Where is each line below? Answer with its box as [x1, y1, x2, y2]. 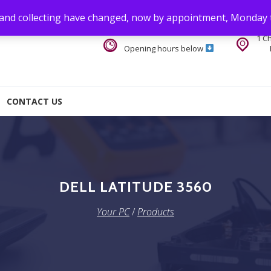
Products [137, 204, 174, 218]
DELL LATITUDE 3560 [59, 177, 212, 195]
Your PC [97, 204, 129, 218]
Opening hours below [124, 42, 206, 54]
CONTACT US [7, 96, 62, 107]
